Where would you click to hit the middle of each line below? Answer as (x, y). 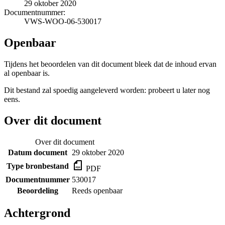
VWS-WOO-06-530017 (63, 21)
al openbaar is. (27, 73)
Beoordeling (38, 190)
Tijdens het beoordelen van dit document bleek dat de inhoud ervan (110, 64)
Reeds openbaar (97, 190)
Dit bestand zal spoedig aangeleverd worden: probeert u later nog (107, 90)
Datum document (38, 152)
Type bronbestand (38, 166)
